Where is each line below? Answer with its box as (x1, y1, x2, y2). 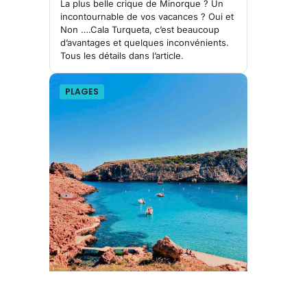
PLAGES (65, 85, 99, 97)
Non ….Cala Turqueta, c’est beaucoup (60, 23, 219, 35)
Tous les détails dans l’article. (60, 49, 184, 61)
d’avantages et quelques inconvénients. (60, 36, 229, 48)
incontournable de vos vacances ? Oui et (60, 10, 234, 22)
